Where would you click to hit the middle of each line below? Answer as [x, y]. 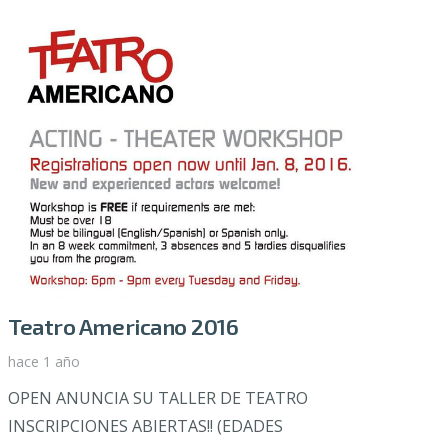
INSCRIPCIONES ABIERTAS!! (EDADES [145, 425]
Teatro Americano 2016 [123, 326]
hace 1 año [44, 361]
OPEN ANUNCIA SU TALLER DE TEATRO [158, 397]
